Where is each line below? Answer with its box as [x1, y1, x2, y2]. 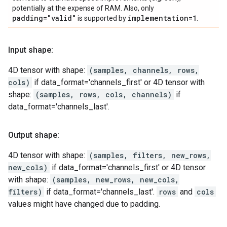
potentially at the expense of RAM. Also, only [12, 4, 154, 12]
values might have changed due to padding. [8, 199, 160, 209]
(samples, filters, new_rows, [89, 150, 211, 160]
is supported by [76, 14, 128, 22]
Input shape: [8, 45, 53, 55]
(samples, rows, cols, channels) [35, 90, 172, 99]
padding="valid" [12, 13, 76, 23]
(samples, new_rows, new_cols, [52, 175, 179, 184]
